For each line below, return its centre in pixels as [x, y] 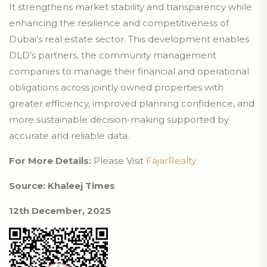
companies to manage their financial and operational [129, 72]
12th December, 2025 [60, 211]
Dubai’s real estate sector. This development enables [129, 39]
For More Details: [51, 161]
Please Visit [120, 161]
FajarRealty [171, 161]
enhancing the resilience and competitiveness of [119, 23]
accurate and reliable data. [69, 136]
